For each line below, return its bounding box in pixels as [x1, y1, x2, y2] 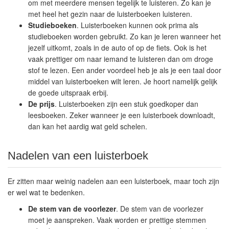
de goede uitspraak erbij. [28, 87, 108, 98]
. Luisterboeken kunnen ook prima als [77, 20, 198, 30]
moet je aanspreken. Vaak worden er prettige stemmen [28, 215, 206, 225]
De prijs [28, 99, 55, 109]
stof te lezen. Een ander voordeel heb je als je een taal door [28, 65, 221, 75]
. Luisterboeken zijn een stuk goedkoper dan [55, 99, 198, 109]
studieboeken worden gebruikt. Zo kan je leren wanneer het [28, 31, 221, 41]
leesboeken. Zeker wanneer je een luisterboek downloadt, [28, 110, 215, 120]
